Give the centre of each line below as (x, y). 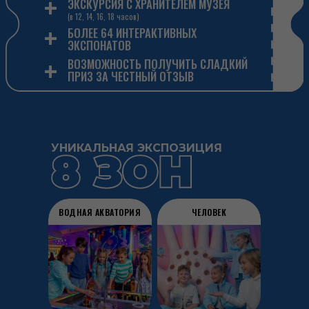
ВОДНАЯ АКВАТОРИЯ (100, 212)
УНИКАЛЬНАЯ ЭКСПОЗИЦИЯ (137, 148)
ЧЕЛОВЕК (209, 212)
